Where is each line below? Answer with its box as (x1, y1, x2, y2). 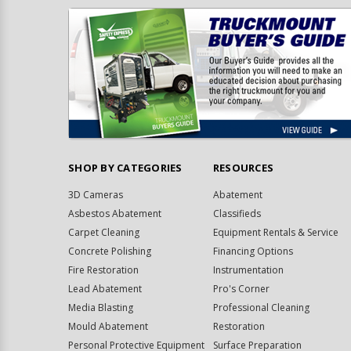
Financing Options (212, 244, 293, 258)
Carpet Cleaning (68, 225, 139, 239)
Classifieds (212, 206, 261, 220)
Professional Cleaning (212, 300, 309, 314)
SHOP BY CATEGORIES (68, 160, 183, 175)
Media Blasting (68, 300, 133, 314)
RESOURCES (212, 160, 274, 175)
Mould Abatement (68, 319, 148, 333)
